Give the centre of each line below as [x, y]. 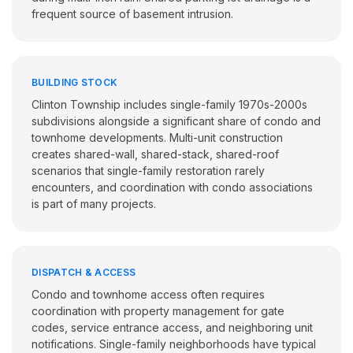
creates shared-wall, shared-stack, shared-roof [155, 154]
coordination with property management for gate [158, 311]
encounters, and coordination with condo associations [172, 187]
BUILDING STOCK [75, 82]
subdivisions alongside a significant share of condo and [176, 121]
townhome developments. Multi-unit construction [157, 137]
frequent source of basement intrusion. [132, 14]
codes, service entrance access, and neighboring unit [172, 327]
